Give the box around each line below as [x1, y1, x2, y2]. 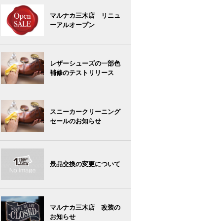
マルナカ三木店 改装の [49, 203, 120, 211]
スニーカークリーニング [49, 108, 120, 115]
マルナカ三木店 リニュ [49, 12, 120, 20]
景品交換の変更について [49, 160, 120, 168]
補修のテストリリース [49, 69, 114, 77]
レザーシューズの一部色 [49, 60, 120, 68]
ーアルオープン [49, 21, 95, 29]
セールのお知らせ [49, 117, 101, 125]
